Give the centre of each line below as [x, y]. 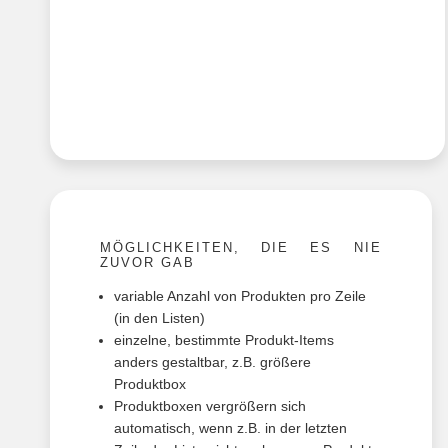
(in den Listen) [159, 318]
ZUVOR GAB [147, 263]
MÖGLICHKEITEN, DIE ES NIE [241, 248]
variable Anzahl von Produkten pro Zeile [240, 296]
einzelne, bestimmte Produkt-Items [224, 340]
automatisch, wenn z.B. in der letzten [230, 428]
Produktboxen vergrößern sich [210, 406]
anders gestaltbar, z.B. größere [212, 362]
